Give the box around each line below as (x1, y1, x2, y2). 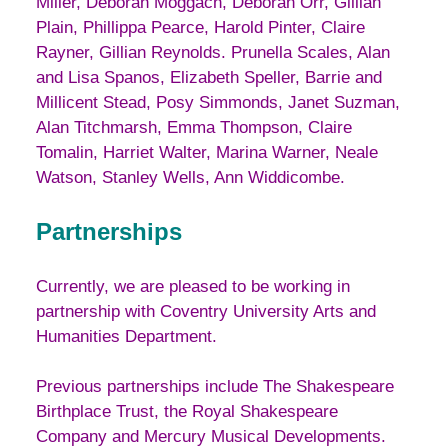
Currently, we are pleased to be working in (36, 276, 350, 296)
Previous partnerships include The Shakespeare (36, 377, 394, 397)
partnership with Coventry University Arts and (36, 301, 376, 321)
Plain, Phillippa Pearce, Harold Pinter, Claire (36, 17, 365, 37)
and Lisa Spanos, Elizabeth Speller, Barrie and (36, 67, 382, 87)
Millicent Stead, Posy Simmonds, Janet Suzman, (36, 92, 400, 112)
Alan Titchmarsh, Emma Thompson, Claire (36, 117, 352, 137)
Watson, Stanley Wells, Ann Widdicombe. (36, 167, 345, 187)
